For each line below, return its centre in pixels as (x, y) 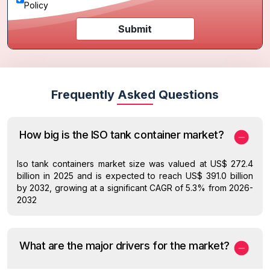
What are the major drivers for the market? (124, 245)
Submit (135, 29)
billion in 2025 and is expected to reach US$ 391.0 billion (135, 175)
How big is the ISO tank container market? (122, 134)
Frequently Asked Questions (135, 94)
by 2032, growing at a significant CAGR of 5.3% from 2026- (135, 187)
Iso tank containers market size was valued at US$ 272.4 (135, 163)
